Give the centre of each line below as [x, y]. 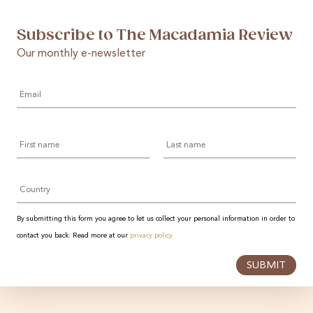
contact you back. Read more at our [73, 235]
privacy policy [151, 235]
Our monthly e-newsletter [81, 53]
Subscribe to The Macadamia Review [154, 35]
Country [37, 176]
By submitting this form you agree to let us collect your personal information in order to [156, 218]
